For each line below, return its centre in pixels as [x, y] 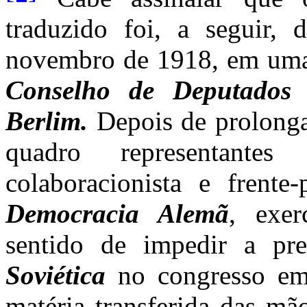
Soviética [56, 275]
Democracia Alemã [118, 214]
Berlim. [51, 121]
